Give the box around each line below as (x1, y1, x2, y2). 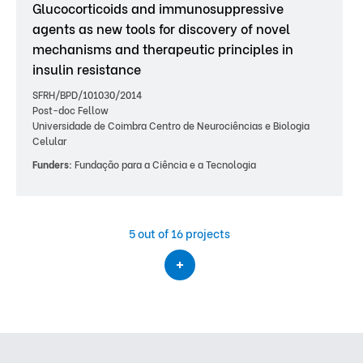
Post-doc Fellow (32, 103, 109, 117)
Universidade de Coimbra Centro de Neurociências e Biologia (32, 118, 310, 132)
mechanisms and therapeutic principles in (32, 39, 293, 58)
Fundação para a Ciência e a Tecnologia (72, 157, 256, 171)
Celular (32, 134, 66, 147)
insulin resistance (32, 59, 141, 78)
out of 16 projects (138, 224, 230, 241)
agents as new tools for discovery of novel (32, 19, 290, 37)
